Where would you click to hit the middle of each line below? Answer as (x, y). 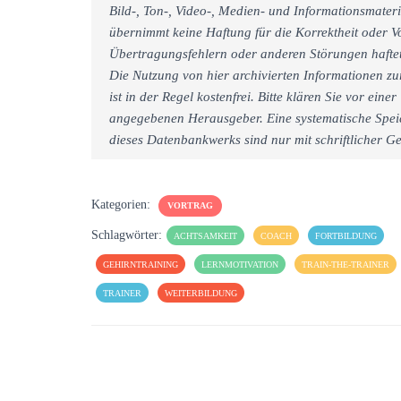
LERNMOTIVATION (240, 264)
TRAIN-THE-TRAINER (346, 264)
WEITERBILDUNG (201, 293)
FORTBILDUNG (346, 235)
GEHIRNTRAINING (141, 264)
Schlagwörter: (127, 235)
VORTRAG (190, 205)
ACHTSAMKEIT (205, 235)
